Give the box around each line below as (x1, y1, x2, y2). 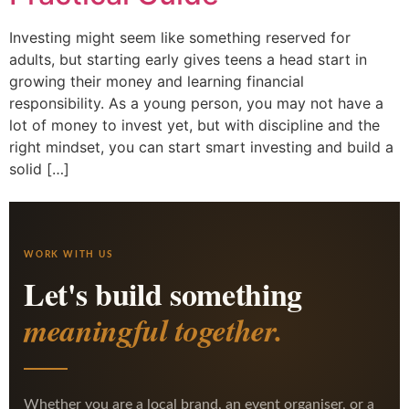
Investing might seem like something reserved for (9, 28, 351, 47)
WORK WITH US (24, 250, 113, 260)
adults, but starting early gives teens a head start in (9, 50, 367, 69)
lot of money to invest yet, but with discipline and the (9, 116, 380, 135)
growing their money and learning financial (9, 72, 304, 91)
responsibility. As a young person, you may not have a (9, 94, 383, 113)
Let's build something (24, 271, 302, 318)
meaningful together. (24, 308, 283, 352)
